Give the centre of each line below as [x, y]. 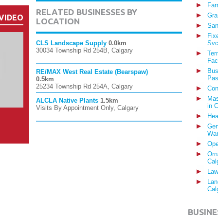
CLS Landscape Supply [71, 43]
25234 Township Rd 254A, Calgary [84, 86]
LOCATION [58, 21]
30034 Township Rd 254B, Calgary [84, 50]
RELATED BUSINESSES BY [87, 12]
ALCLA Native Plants [67, 100]
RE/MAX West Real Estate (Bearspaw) [92, 72]
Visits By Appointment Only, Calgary [87, 108]
